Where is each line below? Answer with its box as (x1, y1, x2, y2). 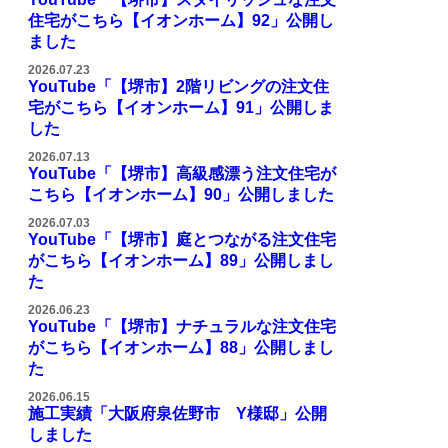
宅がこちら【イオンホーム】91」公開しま (28, 99, 334, 116)
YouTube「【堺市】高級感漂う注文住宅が (28, 165, 336, 182)
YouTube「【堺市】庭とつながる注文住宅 (28, 231, 336, 248)
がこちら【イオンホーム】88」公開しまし (28, 339, 334, 356)
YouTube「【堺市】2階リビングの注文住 (28, 78, 329, 95)
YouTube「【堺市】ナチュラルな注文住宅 (28, 318, 336, 335)
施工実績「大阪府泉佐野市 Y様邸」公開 (28, 405, 327, 422)
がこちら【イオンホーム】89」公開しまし (28, 252, 334, 269)
